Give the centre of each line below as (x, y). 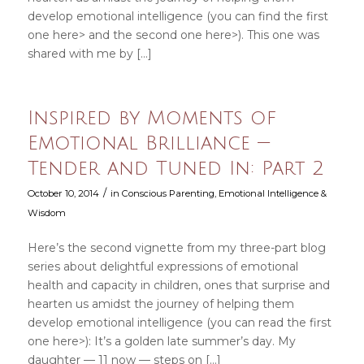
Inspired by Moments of (152, 117)
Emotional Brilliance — (148, 143)
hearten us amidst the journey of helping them (160, 303)
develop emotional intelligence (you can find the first (178, 16)
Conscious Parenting (168, 193)
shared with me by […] (89, 53)
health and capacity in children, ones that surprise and (178, 285)
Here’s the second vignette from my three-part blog (176, 247)
